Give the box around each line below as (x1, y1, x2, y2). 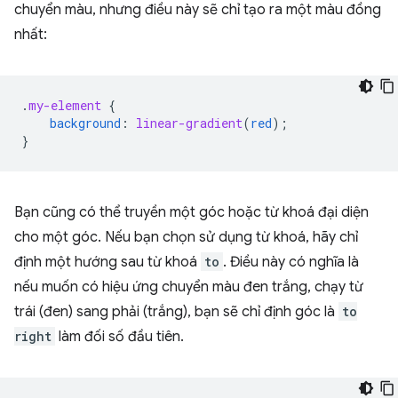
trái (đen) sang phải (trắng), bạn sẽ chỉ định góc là (14, 303, 338, 322)
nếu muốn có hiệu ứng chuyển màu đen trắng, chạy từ (14, 278, 363, 297)
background (50, 115, 121, 132)
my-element (28, 97, 101, 115)
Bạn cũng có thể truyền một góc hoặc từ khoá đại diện (14, 203, 369, 222)
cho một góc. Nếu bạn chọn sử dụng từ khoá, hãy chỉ (14, 228, 358, 247)
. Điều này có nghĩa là (223, 253, 359, 272)
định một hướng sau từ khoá (14, 253, 201, 272)
